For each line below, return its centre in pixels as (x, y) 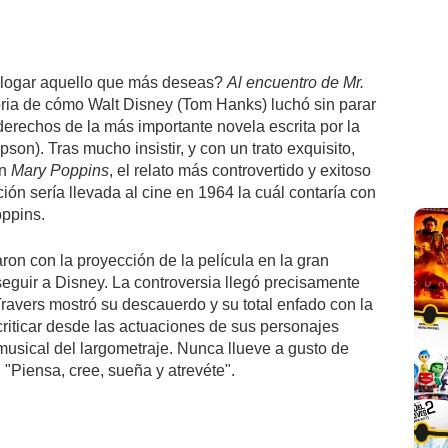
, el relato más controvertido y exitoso (240, 170)
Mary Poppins (60, 170)
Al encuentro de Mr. (295, 82)
